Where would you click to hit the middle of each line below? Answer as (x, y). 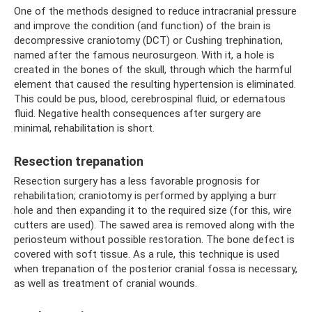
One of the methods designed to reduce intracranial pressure (155, 11)
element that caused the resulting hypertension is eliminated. (155, 85)
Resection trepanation (79, 162)
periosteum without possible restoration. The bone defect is (154, 240)
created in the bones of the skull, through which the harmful (153, 70)
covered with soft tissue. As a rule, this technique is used (147, 255)
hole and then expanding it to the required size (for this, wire (153, 211)
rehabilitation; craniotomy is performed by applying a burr (145, 196)
